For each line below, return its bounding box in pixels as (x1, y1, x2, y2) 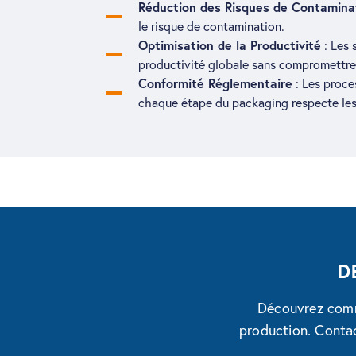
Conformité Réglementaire (138, 74, 293, 91)
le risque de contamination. (138, 17, 285, 34)
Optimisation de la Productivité (138, 36, 322, 53)
